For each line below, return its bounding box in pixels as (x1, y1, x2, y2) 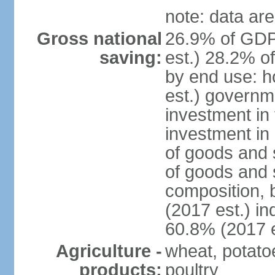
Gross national (36, 29, 162, 48)
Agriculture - (55, 241, 162, 261)
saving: (99, 48, 162, 68)
